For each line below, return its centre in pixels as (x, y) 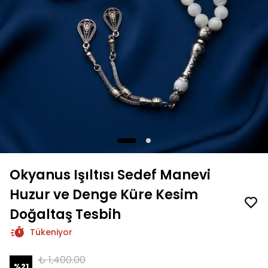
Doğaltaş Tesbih (65, 214)
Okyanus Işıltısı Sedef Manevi (110, 175)
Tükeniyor (51, 232)
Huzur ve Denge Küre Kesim (104, 195)
